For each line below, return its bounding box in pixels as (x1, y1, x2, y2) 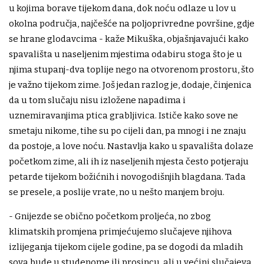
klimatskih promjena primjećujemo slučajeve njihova (9, 226, 232, 237)
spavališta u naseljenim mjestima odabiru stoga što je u (9, 49, 242, 60)
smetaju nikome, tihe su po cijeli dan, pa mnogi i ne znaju (9, 126, 246, 137)
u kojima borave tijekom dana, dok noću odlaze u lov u (9, 3, 236, 14)
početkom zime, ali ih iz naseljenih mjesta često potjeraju (9, 156, 249, 167)
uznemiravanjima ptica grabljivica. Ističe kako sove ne (9, 110, 238, 121)
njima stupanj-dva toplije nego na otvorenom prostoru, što (9, 64, 254, 75)
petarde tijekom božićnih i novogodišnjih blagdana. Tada (9, 171, 246, 183)
